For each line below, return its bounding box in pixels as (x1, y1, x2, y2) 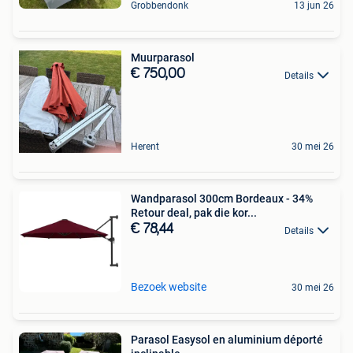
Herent (131, 141, 159, 153)
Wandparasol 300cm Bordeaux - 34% (131, 192, 313, 206)
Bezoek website (131, 281, 206, 294)
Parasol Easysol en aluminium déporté (131, 333, 323, 347)
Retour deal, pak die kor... (131, 206, 257, 220)
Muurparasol (131, 51, 195, 65)
